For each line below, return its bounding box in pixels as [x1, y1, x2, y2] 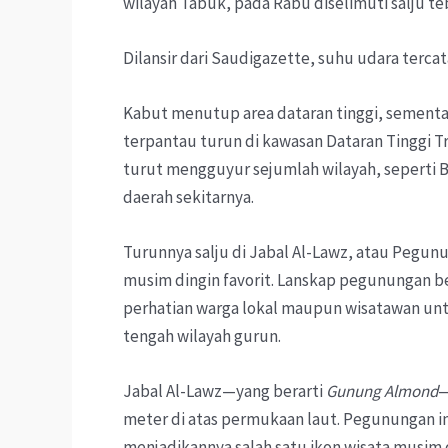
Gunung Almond [326, 380, 438, 403]
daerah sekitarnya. [123, 186, 254, 209]
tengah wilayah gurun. [123, 325, 281, 348]
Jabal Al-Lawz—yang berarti [123, 380, 326, 403]
